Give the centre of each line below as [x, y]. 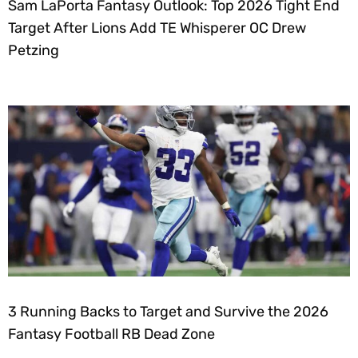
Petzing [34, 51]
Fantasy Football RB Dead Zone [111, 334]
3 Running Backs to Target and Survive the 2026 [168, 312]
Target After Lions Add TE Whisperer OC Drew [157, 28]
